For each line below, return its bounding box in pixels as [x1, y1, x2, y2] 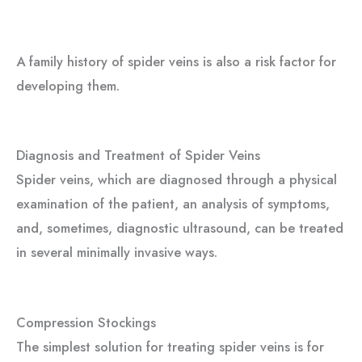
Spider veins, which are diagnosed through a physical [16, 170, 337, 190]
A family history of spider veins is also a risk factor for [16, 52, 336, 72]
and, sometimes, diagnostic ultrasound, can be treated [16, 218, 343, 238]
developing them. [16, 76, 120, 96]
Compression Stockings [16, 312, 156, 332]
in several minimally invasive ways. [16, 242, 217, 263]
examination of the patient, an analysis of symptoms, [16, 194, 330, 214]
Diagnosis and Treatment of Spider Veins [16, 145, 260, 166]
